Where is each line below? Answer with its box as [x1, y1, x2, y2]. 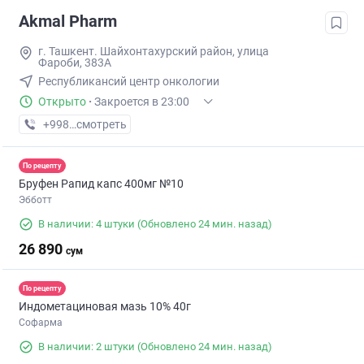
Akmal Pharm [19, 11, 117, 32]
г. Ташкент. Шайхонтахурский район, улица [38, 45, 269, 58]
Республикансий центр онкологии [38, 75, 219, 89]
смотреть [76, 118, 127, 132]
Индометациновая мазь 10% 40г [19, 300, 191, 314]
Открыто [38, 95, 86, 109]
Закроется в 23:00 [94, 95, 189, 109]
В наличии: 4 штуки [38, 218, 135, 231]
